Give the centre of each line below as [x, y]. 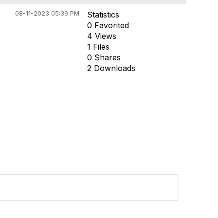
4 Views [101, 36]
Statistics [103, 15]
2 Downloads [111, 68]
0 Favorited [108, 25]
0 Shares [104, 57]
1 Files [98, 47]
